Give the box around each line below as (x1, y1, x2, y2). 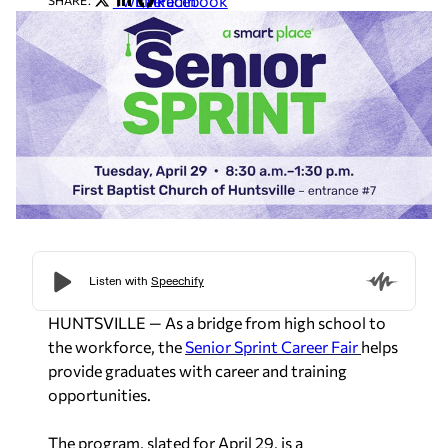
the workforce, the (48, 336, 185, 356)
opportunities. (48, 384, 151, 404)
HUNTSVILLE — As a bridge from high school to (48, 312, 386, 332)
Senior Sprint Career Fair (185, 336, 361, 356)
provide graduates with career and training (48, 360, 347, 380)
